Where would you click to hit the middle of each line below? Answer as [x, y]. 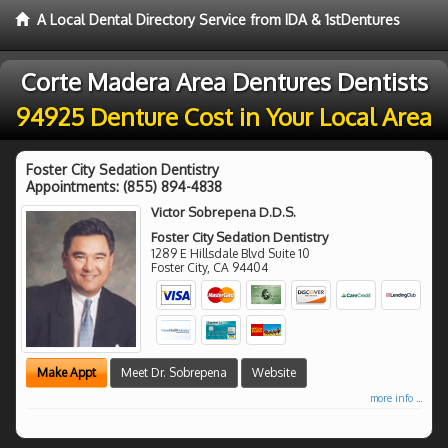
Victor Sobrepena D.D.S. [224, 212]
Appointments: [74, 186]
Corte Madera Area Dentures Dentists [224, 81]
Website [274, 372]
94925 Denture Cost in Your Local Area [224, 116]
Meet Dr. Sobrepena [174, 372]
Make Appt [66, 372]
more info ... [396, 397]
